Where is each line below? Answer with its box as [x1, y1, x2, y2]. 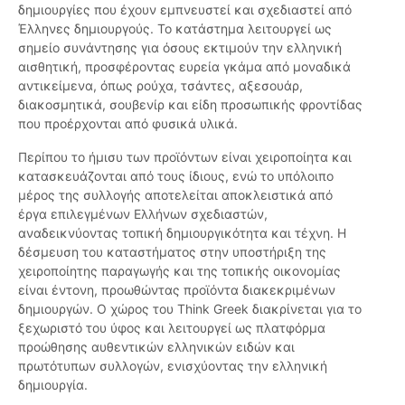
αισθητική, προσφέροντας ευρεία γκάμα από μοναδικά [18, 59, 351, 75]
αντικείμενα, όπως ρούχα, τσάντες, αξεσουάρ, [18, 78, 303, 94]
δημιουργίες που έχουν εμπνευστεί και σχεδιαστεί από [18, 2, 352, 18]
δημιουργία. [18, 377, 88, 393]
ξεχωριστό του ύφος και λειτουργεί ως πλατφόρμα [18, 320, 325, 336]
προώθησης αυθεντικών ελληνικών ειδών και [18, 339, 295, 355]
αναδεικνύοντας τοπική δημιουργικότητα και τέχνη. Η [18, 225, 346, 241]
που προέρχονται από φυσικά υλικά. [18, 116, 238, 132]
